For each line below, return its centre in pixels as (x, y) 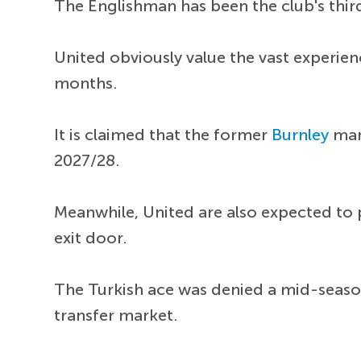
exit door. (91, 238)
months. (86, 83)
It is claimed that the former (163, 135)
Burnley (301, 135)
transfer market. (116, 315)
